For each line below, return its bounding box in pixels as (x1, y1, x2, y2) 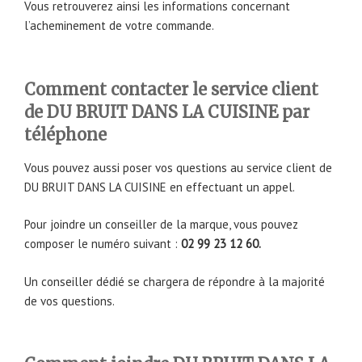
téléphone (24, 124, 107, 145)
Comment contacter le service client (24, 78, 318, 99)
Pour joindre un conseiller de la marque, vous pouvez (24, 217, 298, 233)
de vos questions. (24, 293, 115, 309)
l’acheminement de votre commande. (24, 18, 214, 34)
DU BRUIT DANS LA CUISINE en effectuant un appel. (24, 179, 295, 195)
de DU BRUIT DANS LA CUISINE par (24, 101, 309, 122)
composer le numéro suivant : (24, 236, 181, 252)
